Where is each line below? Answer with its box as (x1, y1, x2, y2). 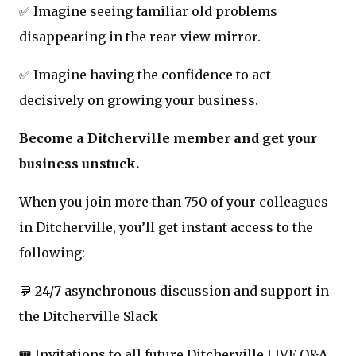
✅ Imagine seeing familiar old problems (19, 2, 277, 19)
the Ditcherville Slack (19, 308, 158, 324)
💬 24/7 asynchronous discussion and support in (19, 282, 329, 299)
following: (19, 244, 85, 261)
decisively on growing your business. (19, 91, 258, 108)
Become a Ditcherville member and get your (19, 130, 317, 146)
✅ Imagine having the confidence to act (19, 66, 271, 83)
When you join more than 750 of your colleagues (19, 193, 328, 210)
